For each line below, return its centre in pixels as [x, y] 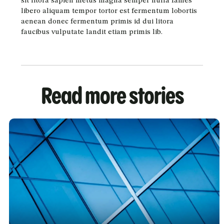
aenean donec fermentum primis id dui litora [97, 21]
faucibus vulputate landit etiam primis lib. [91, 32]
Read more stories [112, 97]
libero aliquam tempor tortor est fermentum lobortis [109, 11]
